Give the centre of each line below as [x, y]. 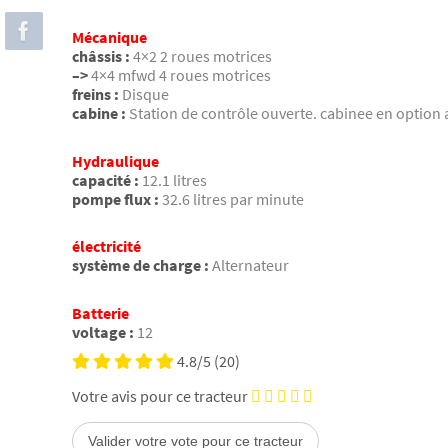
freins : [95, 94]
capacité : [105, 179]
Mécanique [109, 37]
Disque [145, 94]
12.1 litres [174, 179]
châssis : [101, 56]
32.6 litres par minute [233, 198]
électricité [106, 246]
